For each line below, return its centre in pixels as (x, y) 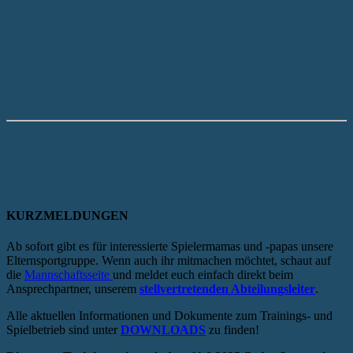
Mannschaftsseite (69, 274)
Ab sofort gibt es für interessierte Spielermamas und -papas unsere (170, 246)
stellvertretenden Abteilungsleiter (227, 288)
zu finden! (232, 329)
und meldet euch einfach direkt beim (203, 274)
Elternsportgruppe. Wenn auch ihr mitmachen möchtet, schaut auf (169, 260)
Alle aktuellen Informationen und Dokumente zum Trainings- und (169, 315)
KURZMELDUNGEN (67, 215)
